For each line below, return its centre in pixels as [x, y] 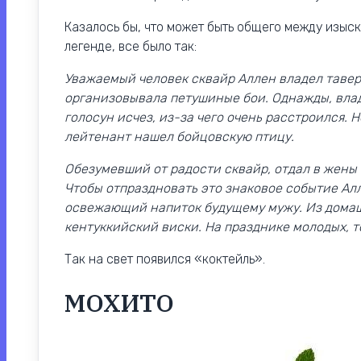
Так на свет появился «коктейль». [165, 259]
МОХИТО [119, 303]
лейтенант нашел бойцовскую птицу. [179, 137]
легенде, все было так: [131, 47]
